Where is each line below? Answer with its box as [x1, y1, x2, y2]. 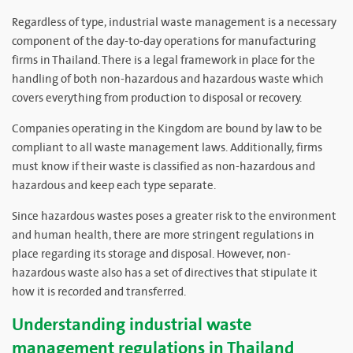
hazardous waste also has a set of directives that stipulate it [12, 264, 318, 282]
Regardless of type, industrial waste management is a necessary [12, 13, 336, 32]
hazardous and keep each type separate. [12, 176, 216, 195]
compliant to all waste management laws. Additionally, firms [12, 139, 322, 157]
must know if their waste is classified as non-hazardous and [12, 158, 315, 176]
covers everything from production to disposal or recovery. [12, 89, 302, 107]
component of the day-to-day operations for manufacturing [12, 32, 316, 50]
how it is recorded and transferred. [12, 283, 191, 301]
